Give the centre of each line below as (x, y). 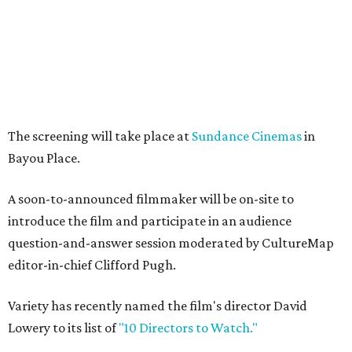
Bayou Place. (44, 158)
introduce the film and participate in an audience (150, 221)
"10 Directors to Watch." (187, 328)
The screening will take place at (100, 136)
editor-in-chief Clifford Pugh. (92, 265)
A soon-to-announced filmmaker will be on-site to (151, 199)
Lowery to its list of (62, 328)
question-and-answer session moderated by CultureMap (171, 243)
